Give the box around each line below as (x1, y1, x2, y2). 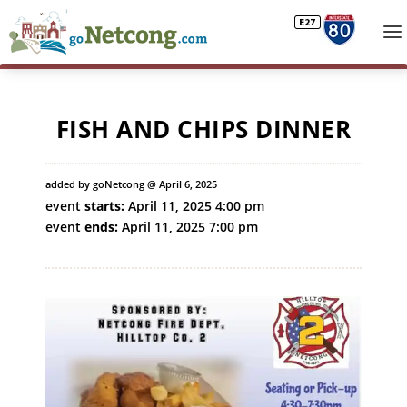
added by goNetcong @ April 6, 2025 (45, 178, 217, 191)
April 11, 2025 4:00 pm (124, 197, 264, 214)
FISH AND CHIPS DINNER (55, 113, 352, 145)
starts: (84, 197, 124, 214)
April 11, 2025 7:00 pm (118, 218, 258, 235)
